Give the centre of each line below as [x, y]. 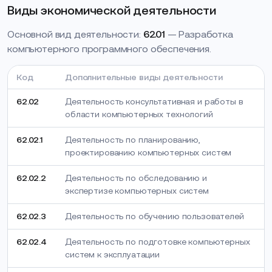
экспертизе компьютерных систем [137, 191]
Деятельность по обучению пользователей [155, 216]
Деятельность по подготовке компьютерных [158, 242]
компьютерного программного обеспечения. [109, 49]
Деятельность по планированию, [133, 140]
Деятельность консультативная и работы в [154, 101]
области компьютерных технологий [139, 114]
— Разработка [199, 34]
